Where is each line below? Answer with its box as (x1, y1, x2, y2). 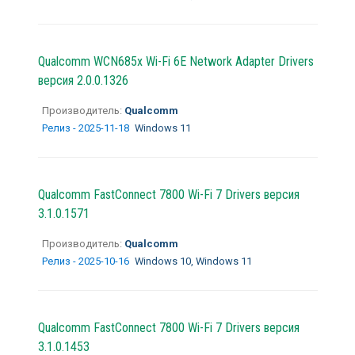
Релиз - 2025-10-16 (41, 254, 132, 267)
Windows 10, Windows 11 (134, 254, 252, 267)
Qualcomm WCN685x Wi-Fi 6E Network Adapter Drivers (37, 53, 314, 69)
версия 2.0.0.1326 (37, 72, 128, 88)
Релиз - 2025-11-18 (41, 121, 132, 134)
